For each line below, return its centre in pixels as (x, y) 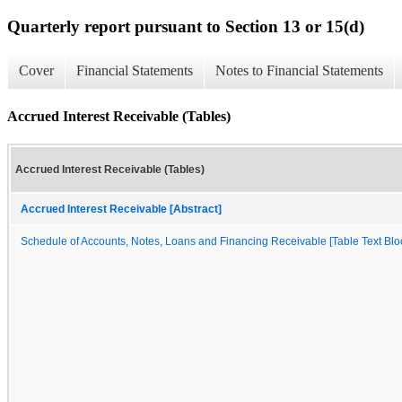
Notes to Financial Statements (299, 71)
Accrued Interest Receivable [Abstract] (121, 209)
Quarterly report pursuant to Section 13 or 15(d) (186, 26)
